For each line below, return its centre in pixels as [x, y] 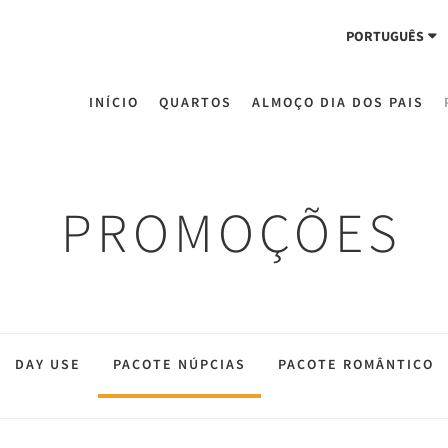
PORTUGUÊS [385, 36]
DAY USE [47, 364]
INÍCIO [114, 102]
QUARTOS [195, 102]
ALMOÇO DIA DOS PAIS [338, 102]
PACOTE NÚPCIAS [179, 364]
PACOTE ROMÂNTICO [355, 364]
